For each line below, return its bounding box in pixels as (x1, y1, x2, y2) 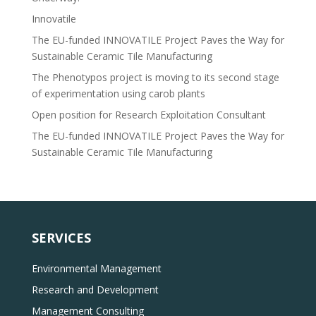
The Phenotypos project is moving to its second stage (31, 71, 279, 84)
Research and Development (31, 283, 159, 296)
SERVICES (31, 229, 91, 246)
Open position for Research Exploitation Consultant (31, 108, 266, 121)
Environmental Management (31, 262, 162, 275)
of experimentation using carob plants (31, 87, 205, 100)
